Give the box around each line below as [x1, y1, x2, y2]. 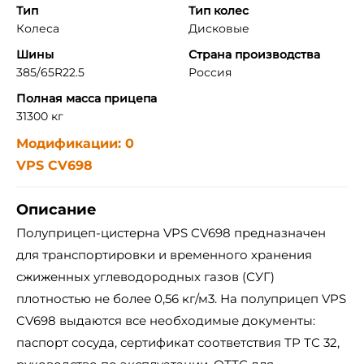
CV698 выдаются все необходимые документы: [16, 313, 315, 328]
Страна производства [188, 47, 320, 62]
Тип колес [188, 3, 249, 18]
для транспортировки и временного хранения [16, 247, 312, 262]
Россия [188, 65, 232, 80]
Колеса [16, 21, 59, 36]
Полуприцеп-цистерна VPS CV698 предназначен [16, 225, 326, 240]
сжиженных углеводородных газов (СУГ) [16, 269, 275, 284]
